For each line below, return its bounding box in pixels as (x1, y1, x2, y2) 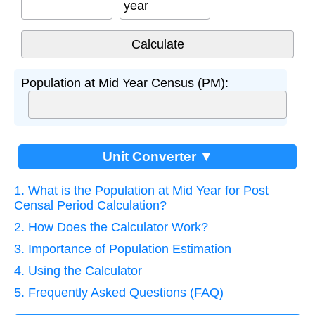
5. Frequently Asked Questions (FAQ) (14, 285, 224, 300)
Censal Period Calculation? (14, 198, 167, 213)
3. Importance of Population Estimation (14, 242, 231, 257)
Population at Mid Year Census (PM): (21, 76, 229, 91)
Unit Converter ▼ (102, 149, 213, 165)
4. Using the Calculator (14, 264, 142, 278)
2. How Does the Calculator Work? (14, 220, 208, 235)
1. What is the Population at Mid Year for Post (14, 184, 269, 198)
